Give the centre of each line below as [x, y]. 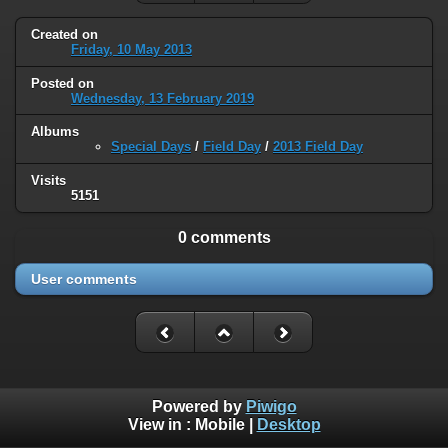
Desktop [288, 425]
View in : [161, 425]
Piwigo [271, 407]
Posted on [62, 83]
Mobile [219, 425]
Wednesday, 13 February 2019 [162, 98]
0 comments [224, 238]
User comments [84, 279]
